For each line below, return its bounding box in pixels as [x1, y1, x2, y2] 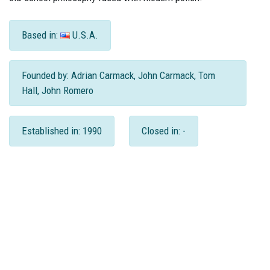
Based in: [22, 29, 60, 41]
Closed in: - [142, 125, 186, 137]
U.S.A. [70, 29, 98, 41]
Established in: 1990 [22, 125, 102, 137]
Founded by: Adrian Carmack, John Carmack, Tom [22, 69, 215, 81]
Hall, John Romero [22, 84, 93, 96]
